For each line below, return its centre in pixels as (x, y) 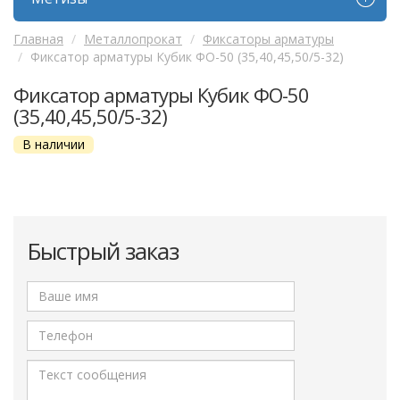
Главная (38, 38)
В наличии (54, 144)
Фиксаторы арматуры (268, 38)
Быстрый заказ (103, 250)
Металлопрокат (133, 38)
